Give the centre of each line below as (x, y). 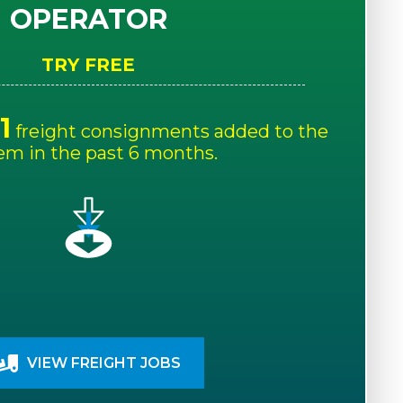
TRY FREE (89, 65)
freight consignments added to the (170, 132)
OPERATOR (88, 20)
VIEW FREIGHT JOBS (104, 363)
